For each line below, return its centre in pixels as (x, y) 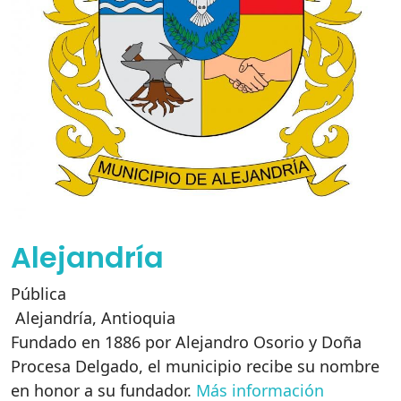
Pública (38, 294)
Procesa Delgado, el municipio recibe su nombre (195, 366)
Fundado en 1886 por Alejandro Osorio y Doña (186, 342)
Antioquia (138, 318)
